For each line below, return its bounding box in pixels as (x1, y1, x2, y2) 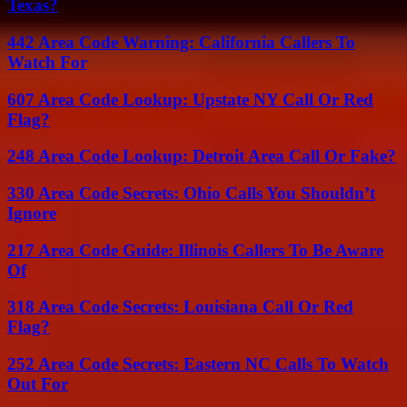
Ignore (7, 203, 56, 223)
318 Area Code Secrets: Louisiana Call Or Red (7, 297, 353, 317)
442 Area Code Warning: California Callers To (7, 32, 355, 52)
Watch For (7, 52, 87, 72)
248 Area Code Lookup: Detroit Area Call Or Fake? (7, 146, 396, 166)
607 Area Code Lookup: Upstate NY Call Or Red (7, 89, 373, 109)
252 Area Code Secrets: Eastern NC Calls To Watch (7, 354, 389, 374)
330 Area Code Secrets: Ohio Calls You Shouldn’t (7, 184, 375, 203)
